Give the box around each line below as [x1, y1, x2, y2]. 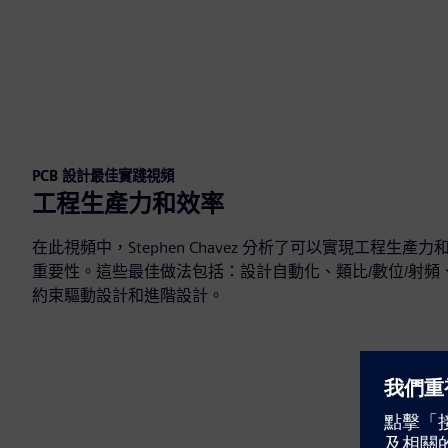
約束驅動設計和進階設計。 [32, 285, 224, 305]
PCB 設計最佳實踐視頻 [32, 166, 174, 184]
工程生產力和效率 [32, 188, 224, 218]
